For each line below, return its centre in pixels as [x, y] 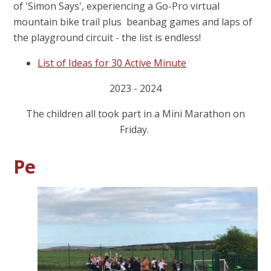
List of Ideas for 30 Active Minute [112, 63]
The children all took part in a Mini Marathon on [135, 113]
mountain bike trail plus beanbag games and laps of [133, 21]
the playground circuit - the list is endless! [110, 37]
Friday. [135, 129]
